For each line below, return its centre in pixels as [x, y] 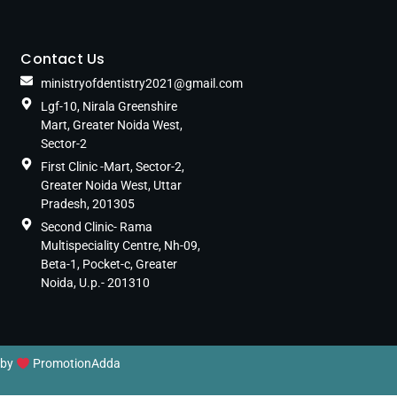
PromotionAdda [76, 364]
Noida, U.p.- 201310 [95, 283]
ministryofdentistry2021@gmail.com [141, 84]
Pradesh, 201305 [87, 204]
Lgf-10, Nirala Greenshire [109, 107]
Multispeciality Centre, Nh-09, [120, 246]
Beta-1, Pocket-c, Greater [109, 265]
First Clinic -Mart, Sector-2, [112, 167]
